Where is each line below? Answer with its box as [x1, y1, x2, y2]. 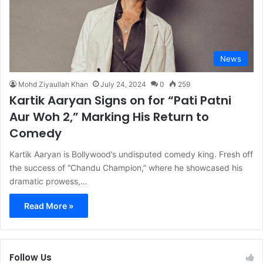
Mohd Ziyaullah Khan [18, 80, 88, 89]
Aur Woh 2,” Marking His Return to [9, 109, 209, 126]
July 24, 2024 [100, 80, 146, 89]
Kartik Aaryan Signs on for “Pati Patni [9, 92, 231, 109]
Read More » [24, 201, 73, 211]
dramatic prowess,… [9, 176, 87, 187]
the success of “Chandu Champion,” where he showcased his [9, 163, 242, 173]
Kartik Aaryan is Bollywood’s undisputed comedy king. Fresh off [9, 149, 253, 160]
